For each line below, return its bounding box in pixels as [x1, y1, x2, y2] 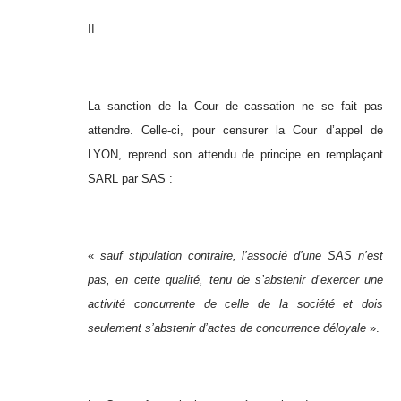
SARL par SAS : [88, 172, 173, 186]
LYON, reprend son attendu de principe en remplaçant [88, 148, 383, 162]
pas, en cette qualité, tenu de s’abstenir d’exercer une [88, 273, 383, 287]
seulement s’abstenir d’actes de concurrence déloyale [88, 321, 366, 336]
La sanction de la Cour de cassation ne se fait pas [88, 99, 383, 114]
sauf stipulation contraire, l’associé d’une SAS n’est [99, 249, 384, 263]
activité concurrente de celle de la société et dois [88, 297, 383, 311]
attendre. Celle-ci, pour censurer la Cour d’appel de [88, 124, 383, 138]
